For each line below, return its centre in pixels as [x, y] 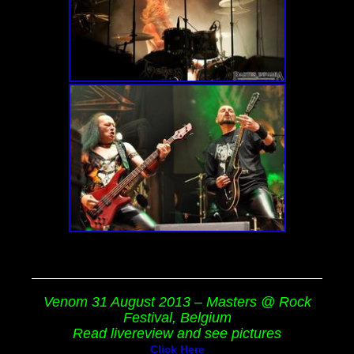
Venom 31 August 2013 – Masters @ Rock [177, 302]
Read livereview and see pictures [177, 334]
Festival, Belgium [177, 318]
